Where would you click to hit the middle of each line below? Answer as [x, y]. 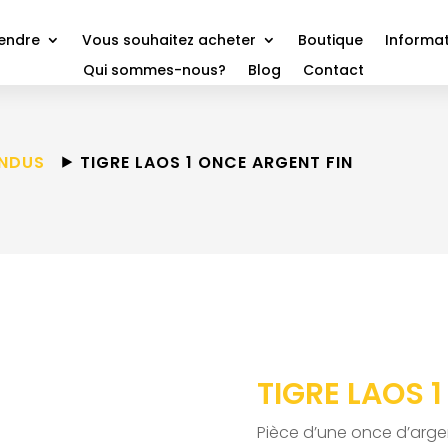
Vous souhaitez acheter [168, 40]
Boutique [330, 40]
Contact [334, 70]
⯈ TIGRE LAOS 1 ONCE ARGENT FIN [204, 162]
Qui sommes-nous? [155, 70]
